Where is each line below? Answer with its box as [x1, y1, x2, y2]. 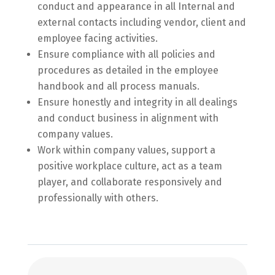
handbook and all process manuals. [37, 80, 199, 92]
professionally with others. [37, 192, 158, 204]
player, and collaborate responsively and [37, 176, 222, 188]
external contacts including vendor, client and [37, 17, 246, 28]
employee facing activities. [37, 33, 158, 44]
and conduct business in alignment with [37, 112, 219, 124]
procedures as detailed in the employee [37, 64, 219, 76]
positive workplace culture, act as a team [37, 160, 222, 172]
